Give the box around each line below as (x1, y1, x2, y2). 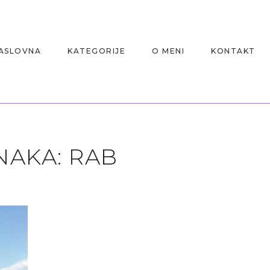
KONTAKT (211, 46, 256, 55)
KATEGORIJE (67, 46, 125, 55)
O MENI (152, 46, 184, 55)
